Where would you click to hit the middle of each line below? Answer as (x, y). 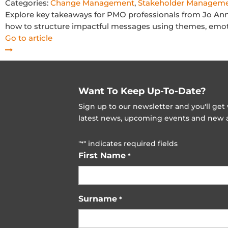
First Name (102, 156)
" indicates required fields (131, 144)
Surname (98, 199)
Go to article (29, 38)
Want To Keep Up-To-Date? (142, 91)
